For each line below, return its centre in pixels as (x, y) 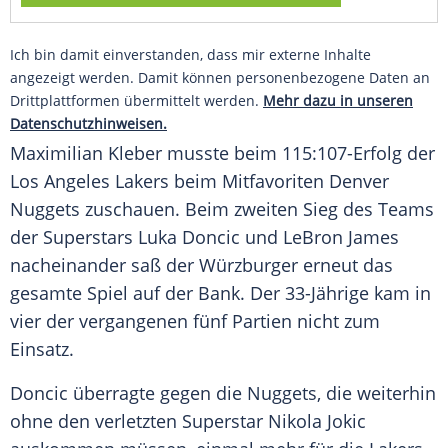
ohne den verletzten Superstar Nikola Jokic (188, 421)
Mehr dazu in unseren (338, 101)
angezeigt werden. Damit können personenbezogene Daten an (220, 78)
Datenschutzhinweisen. (88, 124)
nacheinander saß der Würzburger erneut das (201, 265)
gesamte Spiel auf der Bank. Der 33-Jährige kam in (220, 293)
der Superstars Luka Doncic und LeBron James (204, 237)
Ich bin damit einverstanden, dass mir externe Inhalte (190, 55)
